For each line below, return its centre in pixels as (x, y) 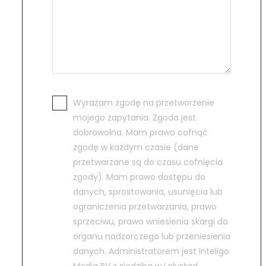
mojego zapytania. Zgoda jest (134, 118)
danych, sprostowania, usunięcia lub (148, 192)
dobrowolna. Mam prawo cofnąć (140, 133)
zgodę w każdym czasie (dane (136, 148)
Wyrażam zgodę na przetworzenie (144, 103)
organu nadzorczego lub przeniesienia (152, 237)
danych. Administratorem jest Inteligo (151, 251)
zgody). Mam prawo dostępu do (139, 177)
